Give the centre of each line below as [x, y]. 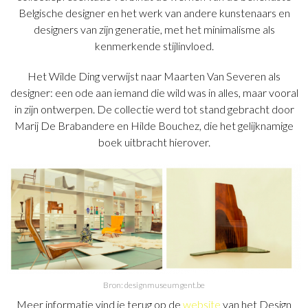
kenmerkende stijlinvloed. [154, 46]
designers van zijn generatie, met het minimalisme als [154, 30]
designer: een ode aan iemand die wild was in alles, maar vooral [154, 93]
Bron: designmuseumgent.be [154, 285]
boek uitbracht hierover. [154, 142]
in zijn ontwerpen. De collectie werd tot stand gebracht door [154, 109]
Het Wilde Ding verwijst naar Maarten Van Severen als [154, 76]
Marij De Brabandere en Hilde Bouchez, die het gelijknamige [154, 126]
